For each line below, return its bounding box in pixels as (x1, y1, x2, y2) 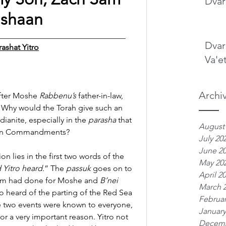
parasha (88, 115, 116, 125)
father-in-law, (76, 91, 125, 100)
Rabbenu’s (39, 91, 76, 100)
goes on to (91, 163, 134, 173)
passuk (66, 163, 91, 173)
